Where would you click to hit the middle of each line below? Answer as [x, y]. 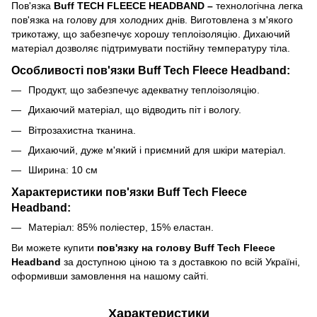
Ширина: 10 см [63, 170]
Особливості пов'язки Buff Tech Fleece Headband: [151, 70]
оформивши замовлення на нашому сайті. [110, 276]
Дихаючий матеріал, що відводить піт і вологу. [135, 110]
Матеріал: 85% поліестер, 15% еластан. [121, 227]
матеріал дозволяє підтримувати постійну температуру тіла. [151, 48]
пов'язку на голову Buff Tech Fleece [186, 247]
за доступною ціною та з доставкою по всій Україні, [180, 261]
